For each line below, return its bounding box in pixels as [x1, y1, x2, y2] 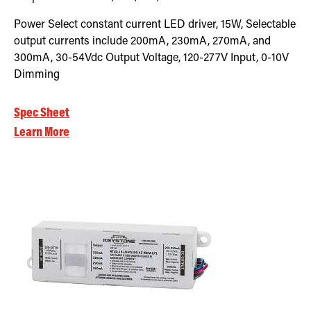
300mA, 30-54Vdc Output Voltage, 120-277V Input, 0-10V [14, 52, 289, 64]
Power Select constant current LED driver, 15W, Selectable [14, 19, 296, 31]
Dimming [14, 69, 60, 81]
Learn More [14, 126, 69, 140]
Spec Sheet [14, 106, 69, 120]
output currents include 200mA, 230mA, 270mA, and [14, 35, 271, 47]
